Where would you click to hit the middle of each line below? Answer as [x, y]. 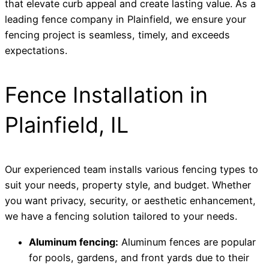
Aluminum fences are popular [187, 242]
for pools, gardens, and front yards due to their [139, 257]
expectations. [36, 51]
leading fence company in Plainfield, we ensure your [125, 20]
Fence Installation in [106, 95]
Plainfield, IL [67, 125]
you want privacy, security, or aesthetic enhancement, [130, 201]
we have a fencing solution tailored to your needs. [121, 216]
